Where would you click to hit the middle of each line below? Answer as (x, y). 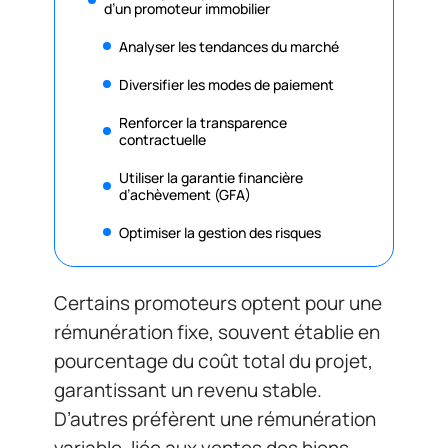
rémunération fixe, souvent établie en (217, 332)
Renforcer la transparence (203, 122)
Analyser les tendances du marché (229, 46)
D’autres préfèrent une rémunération (215, 419)
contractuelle (162, 139)
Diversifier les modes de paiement (226, 84)
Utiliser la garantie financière (211, 177)
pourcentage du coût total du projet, (213, 361)
